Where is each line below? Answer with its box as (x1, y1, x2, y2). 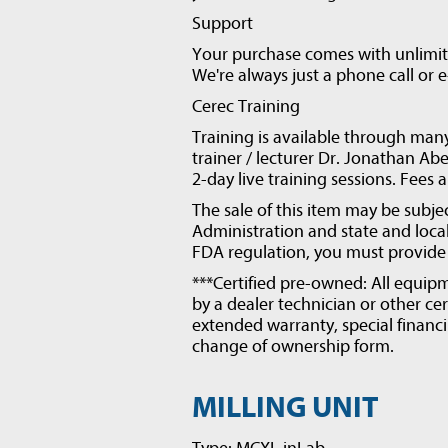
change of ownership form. (192, 336, 394, 357)
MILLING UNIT (192, 390, 378, 425)
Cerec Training (192, 96, 300, 117)
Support (192, 13, 253, 34)
